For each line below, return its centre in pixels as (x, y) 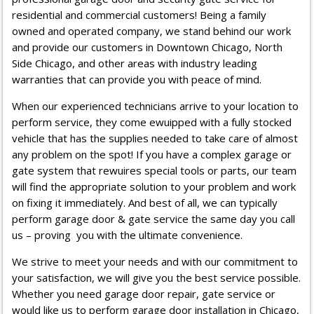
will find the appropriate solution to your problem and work (154, 187)
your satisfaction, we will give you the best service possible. (157, 278)
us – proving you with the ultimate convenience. (128, 235)
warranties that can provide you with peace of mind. (137, 80)
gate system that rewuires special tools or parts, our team (155, 171)
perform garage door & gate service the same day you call (154, 219)
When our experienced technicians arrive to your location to (156, 106)
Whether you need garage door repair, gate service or (144, 294)
